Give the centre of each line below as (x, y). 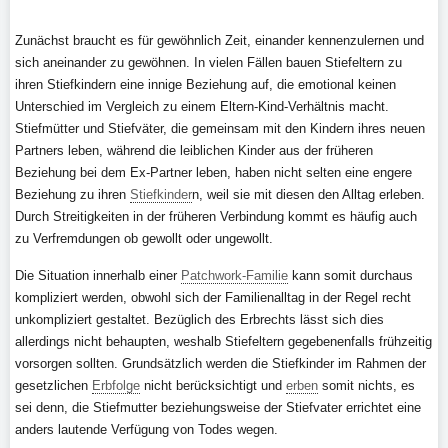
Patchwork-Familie (234, 275)
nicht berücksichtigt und (213, 385)
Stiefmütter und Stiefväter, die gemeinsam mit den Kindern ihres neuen (220, 128)
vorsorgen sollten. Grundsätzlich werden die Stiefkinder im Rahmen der (220, 363)
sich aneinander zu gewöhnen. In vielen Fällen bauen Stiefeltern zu (208, 62)
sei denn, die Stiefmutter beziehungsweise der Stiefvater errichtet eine (218, 407)
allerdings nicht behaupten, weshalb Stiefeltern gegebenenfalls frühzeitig (223, 341)
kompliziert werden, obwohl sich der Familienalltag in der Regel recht (213, 297)
